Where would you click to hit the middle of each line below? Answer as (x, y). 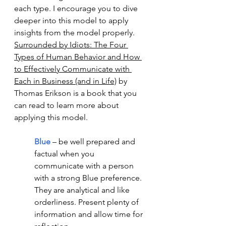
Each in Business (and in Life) (65, 81)
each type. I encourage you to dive (77, 8)
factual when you (65, 154)
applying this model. (52, 117)
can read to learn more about (67, 105)
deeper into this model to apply (72, 20)
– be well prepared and (94, 142)
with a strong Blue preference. (89, 178)
